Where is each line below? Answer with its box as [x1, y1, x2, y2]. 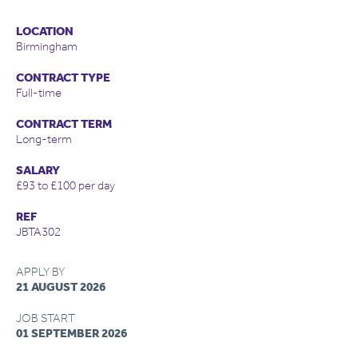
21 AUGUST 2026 [16, 280, 105, 294]
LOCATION [16, 24, 74, 38]
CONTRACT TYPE [16, 70, 110, 85]
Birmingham [16, 39, 78, 54]
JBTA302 [16, 225, 61, 239]
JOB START [16, 311, 75, 325]
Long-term [16, 132, 72, 146]
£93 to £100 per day [16, 178, 115, 193]
